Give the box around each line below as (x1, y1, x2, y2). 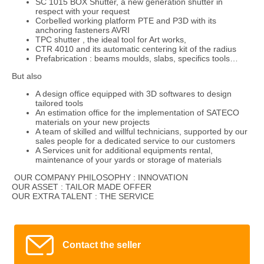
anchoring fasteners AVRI (35, 25, 130, 35)
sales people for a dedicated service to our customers (35, 136, 235, 146)
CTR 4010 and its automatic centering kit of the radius (35, 44, 236, 54)
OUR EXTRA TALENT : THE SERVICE (12, 191, 154, 201)
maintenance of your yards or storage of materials (35, 154, 222, 164)
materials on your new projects (35, 117, 150, 127)
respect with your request (35, 6, 130, 16)
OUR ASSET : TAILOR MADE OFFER (12, 181, 151, 192)
